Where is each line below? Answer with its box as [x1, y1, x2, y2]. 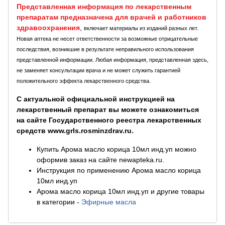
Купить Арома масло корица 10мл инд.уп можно [37, 145, 196, 153]
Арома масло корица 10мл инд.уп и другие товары [37, 187, 204, 195]
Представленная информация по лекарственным [17, 3, 191, 11]
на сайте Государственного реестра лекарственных [17, 116, 201, 124]
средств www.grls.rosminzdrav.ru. [17, 127, 134, 135]
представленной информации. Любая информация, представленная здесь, [17, 57, 208, 63]
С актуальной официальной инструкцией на [17, 95, 175, 103]
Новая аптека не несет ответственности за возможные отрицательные [17, 36, 198, 42]
